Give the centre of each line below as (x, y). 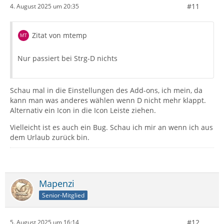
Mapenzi (57, 183)
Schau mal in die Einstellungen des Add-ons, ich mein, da (106, 90)
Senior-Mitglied (63, 195)
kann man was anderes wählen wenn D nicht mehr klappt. (108, 100)
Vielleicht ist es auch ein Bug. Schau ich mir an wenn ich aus (111, 127)
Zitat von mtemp (59, 35)
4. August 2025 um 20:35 (44, 6)
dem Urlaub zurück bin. (50, 137)
